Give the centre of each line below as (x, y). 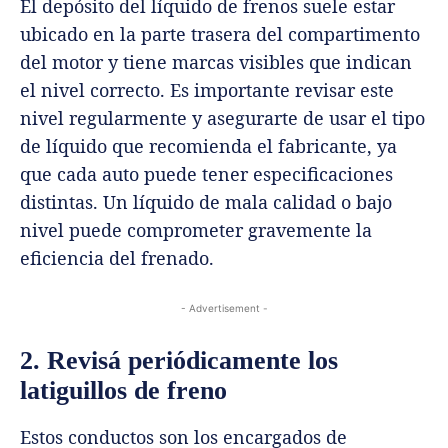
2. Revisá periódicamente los (179, 361)
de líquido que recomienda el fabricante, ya (208, 146)
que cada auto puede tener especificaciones (206, 174)
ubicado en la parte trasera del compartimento (220, 34)
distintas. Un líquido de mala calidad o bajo (206, 202)
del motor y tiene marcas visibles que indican (216, 62)
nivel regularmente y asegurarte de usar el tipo (222, 118)
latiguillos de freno (123, 391)
